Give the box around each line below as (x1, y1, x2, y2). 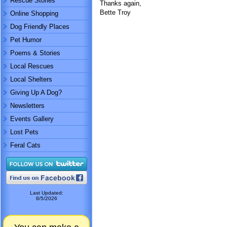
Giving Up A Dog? (10, 89, 62, 96)
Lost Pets (10, 128, 39, 136)
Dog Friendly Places (10, 23, 69, 30)
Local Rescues (10, 62, 54, 70)
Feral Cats (10, 141, 41, 149)
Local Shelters (10, 75, 52, 83)
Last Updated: (29, 190, 63, 196)
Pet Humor (10, 36, 42, 44)
